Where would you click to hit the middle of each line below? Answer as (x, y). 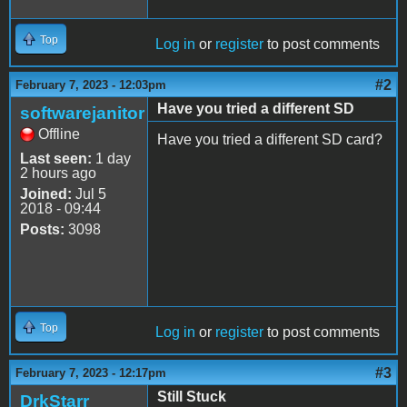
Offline (59, 134)
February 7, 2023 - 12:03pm (91, 84)
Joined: (46, 194)
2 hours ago (58, 173)
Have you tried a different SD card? (270, 139)
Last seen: (56, 158)
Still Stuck (192, 396)
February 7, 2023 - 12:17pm (91, 372)
